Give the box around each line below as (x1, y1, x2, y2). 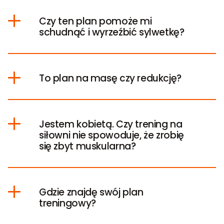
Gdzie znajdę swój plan (39, 185, 143, 199)
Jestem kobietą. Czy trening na (39, 117, 182, 131)
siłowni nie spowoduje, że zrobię (39, 128, 184, 142)
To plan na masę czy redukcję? (39, 71, 181, 85)
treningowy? (39, 196, 96, 210)
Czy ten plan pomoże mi (39, 14, 152, 28)
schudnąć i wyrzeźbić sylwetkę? (39, 25, 184, 39)
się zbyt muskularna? (39, 139, 136, 153)
